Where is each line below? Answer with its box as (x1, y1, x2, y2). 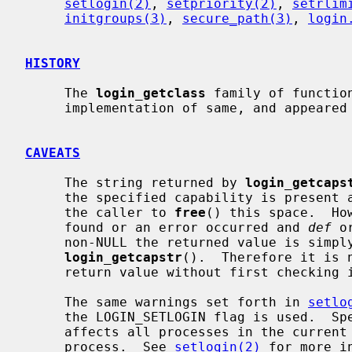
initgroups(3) (64, 10, 167, 26)
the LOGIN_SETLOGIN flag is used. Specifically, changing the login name (25, 309, 64, 324)
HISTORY (25, 55, 80, 71)
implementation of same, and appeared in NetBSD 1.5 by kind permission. (25, 100, 64, 115)
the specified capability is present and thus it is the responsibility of (25, 189, 64, 205)
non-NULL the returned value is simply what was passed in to (25, 234, 64, 250)
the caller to (64, 204, 174, 220)
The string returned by (64, 174, 245, 190)
